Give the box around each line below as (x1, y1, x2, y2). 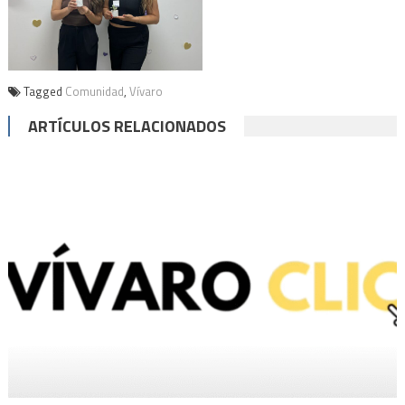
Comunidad (64, 82, 124, 101)
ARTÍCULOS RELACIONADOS (27, 114, 226, 139)
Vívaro (128, 82, 163, 101)
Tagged (23, 82, 65, 101)
